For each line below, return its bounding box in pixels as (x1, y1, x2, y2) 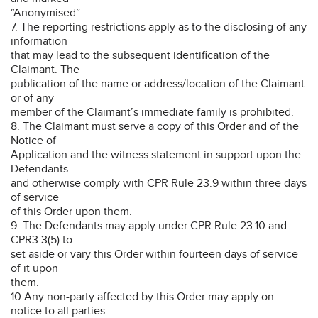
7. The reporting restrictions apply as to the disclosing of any (11, 19, 307, 34)
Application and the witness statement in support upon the (11, 147, 301, 162)
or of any (11, 90, 54, 105)
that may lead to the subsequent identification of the (11, 48, 270, 62)
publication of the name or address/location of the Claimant (11, 76, 305, 91)
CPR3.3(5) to (11, 232, 72, 247)
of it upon (11, 261, 58, 275)
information (11, 33, 67, 48)
